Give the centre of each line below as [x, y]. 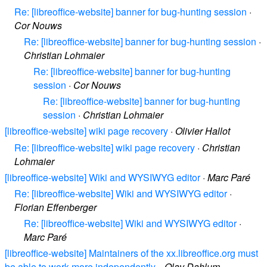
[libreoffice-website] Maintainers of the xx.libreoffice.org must [131, 253]
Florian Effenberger [55, 207]
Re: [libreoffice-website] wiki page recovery [105, 147]
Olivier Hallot [203, 131]
